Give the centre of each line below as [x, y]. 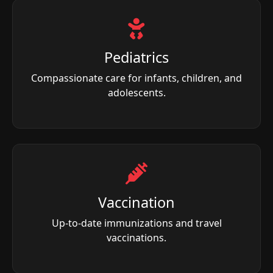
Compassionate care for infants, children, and [136, 78]
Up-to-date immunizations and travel [136, 223]
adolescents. [136, 92]
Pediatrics [136, 57]
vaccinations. [136, 237]
